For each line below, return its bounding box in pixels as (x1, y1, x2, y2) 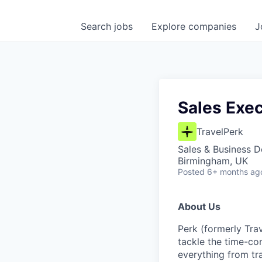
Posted (178, 167, 205, 177)
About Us (178, 201, 220, 212)
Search (81, 20, 114, 32)
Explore (151, 20, 188, 32)
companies (188, 20, 236, 32)
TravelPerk (196, 126, 243, 137)
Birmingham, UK (178, 155, 248, 167)
